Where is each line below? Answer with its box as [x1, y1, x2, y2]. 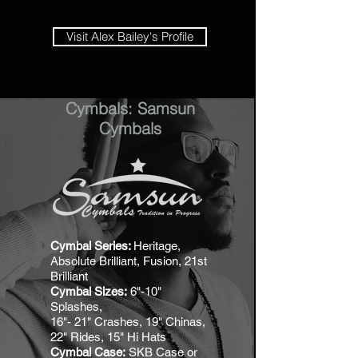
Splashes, [50, 300, 102, 313]
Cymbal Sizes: [50, 284, 127, 298]
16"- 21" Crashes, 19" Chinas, [50, 315, 205, 328]
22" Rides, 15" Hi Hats [50, 330, 166, 344]
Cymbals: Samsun [65, 98, 195, 118]
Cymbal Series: [50, 239, 133, 253]
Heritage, [133, 239, 181, 253]
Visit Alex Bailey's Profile [66, 29, 193, 44]
